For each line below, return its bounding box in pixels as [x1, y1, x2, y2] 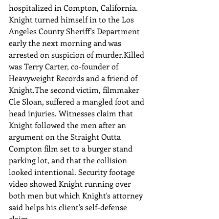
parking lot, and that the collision [9, 154, 129, 165]
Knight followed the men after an [9, 119, 128, 130]
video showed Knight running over [9, 178, 133, 189]
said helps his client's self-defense [9, 201, 129, 212]
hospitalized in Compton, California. [9, 2, 140, 13]
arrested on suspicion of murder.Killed [9, 49, 146, 60]
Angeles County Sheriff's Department [9, 25, 142, 36]
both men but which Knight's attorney [9, 190, 145, 200]
